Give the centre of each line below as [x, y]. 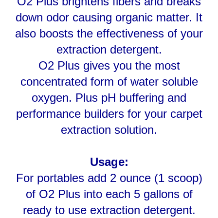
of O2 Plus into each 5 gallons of [109, 175]
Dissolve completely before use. [109, 207]
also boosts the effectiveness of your [109, 14]
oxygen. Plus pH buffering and [109, 79]
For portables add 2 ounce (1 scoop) [109, 159]
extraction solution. [109, 111]
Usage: [109, 143]
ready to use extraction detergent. [109, 191]
